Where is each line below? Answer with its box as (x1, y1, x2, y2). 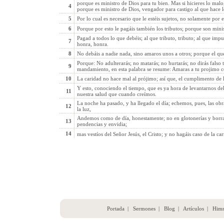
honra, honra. (76, 41, 108, 47)
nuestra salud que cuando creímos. (76, 91, 156, 97)
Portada (106, 205, 124, 211)
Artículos (182, 205, 204, 211)
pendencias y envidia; (76, 121, 127, 127)
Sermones (132, 205, 155, 211)
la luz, (76, 106, 91, 112)
